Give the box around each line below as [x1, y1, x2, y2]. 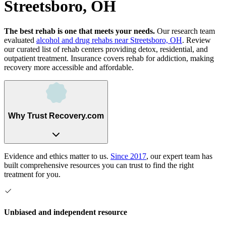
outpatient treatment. [4, 53, 69, 63]
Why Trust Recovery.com [8, 111, 104, 121]
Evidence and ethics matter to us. [4, 151, 108, 160]
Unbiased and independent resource [4, 207, 127, 216]
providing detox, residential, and [103, 44, 208, 53]
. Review [182, 35, 211, 44]
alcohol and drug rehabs [36, 35, 115, 44]
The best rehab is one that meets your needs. [4, 26, 155, 35]
